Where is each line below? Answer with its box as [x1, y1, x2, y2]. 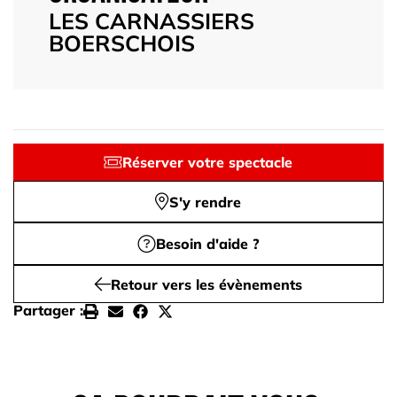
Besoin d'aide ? [155, 235, 260, 253]
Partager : [13, 301, 83, 320]
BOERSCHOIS [49, 28, 195, 57]
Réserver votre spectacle [122, 152, 293, 171]
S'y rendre [169, 192, 242, 211]
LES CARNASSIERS [49, 6, 254, 35]
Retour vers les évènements [111, 275, 303, 293]
